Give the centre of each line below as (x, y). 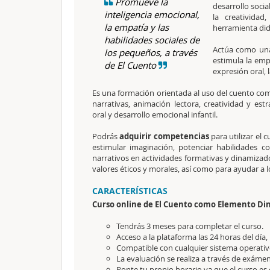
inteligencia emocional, (152, 14)
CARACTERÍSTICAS (130, 191)
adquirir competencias (164, 136)
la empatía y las (137, 27)
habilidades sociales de (152, 40)
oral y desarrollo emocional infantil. (155, 115)
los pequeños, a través (151, 52)
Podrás (106, 136)
